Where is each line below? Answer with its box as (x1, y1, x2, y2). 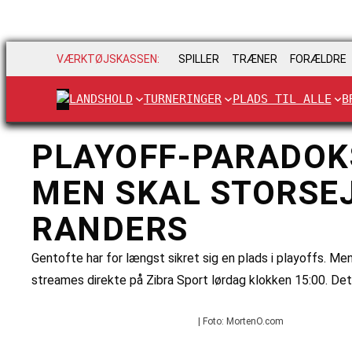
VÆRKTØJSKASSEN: (57, 53, 159, 66)
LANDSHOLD (69, 91, 133, 106)
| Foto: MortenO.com (198, 316, 284, 328)
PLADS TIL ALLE (232, 91, 332, 106)
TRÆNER (232, 53, 277, 66)
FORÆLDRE (290, 53, 346, 66)
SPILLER (178, 53, 219, 66)
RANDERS (31, 210, 189, 249)
